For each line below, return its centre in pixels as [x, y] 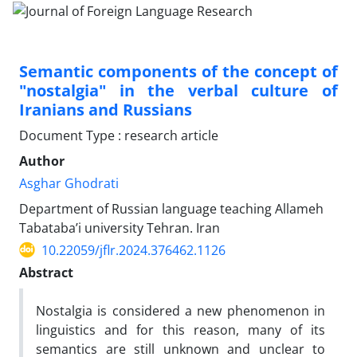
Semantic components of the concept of [178, 71]
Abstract [46, 272]
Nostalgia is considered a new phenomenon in [180, 310]
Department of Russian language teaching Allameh [171, 208]
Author [42, 161]
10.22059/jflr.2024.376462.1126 [133, 250]
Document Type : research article [119, 135]
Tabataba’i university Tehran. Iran [120, 228]
